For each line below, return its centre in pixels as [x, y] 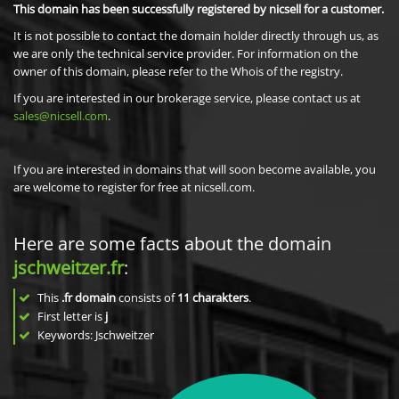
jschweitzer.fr [69, 268]
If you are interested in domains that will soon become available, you [195, 169]
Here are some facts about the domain [172, 244]
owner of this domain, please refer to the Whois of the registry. [178, 71]
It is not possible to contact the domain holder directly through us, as [196, 36]
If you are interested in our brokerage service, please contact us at [187, 98]
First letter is [70, 316]
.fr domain [89, 297]
